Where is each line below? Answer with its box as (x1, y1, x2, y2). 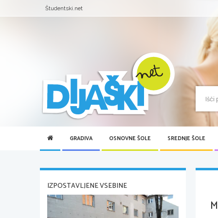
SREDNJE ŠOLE (167, 134, 205, 143)
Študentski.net (45, 5, 83, 12)
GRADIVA (70, 134, 92, 143)
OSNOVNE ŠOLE (109, 134, 151, 143)
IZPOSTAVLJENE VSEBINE (47, 181, 127, 192)
